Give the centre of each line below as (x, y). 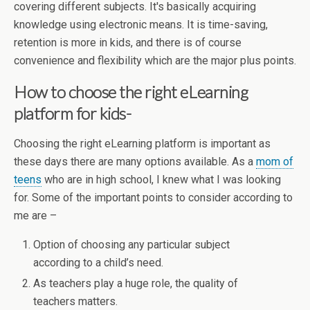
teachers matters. (76, 302)
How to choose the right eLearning (131, 92)
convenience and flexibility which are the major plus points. (155, 61)
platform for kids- (73, 113)
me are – (35, 216)
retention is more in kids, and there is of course (128, 43)
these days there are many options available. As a (135, 162)
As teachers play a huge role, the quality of (136, 284)
